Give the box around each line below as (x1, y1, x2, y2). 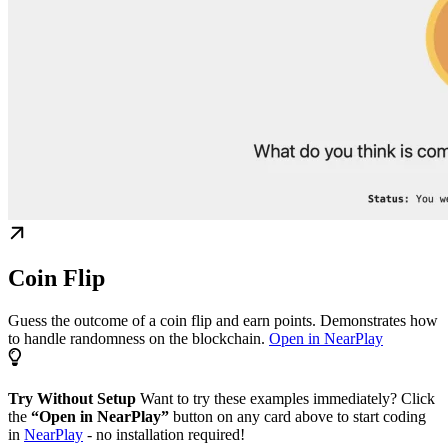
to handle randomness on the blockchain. (8, 330, 269, 348)
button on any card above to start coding (169, 408, 426, 426)
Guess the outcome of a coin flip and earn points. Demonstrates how (8, 312, 438, 330)
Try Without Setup (8, 390, 136, 408)
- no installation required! (83, 426, 245, 444)
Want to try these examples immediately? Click (136, 390, 435, 408)
